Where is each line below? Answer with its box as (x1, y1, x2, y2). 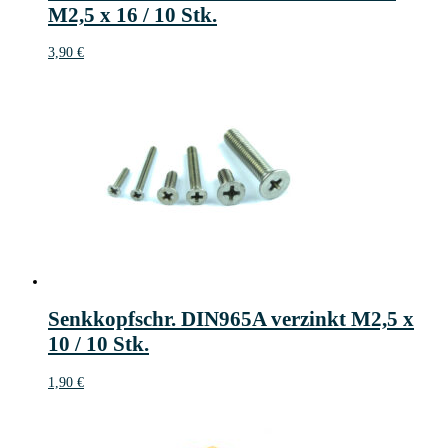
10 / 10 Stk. (48, 332, 149, 357)
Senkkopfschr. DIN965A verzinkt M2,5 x (48, 307, 414, 332)
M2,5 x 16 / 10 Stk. (48, 2, 217, 27)
